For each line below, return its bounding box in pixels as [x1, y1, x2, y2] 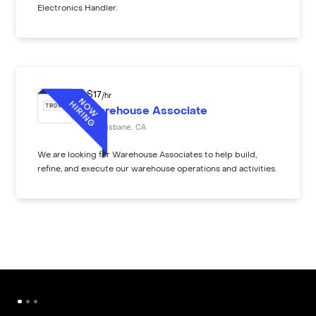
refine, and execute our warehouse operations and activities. [37, 165, 277, 174]
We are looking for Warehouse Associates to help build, [37, 151, 257, 159]
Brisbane [99, 123, 132, 131]
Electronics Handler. [37, 4, 118, 13]
